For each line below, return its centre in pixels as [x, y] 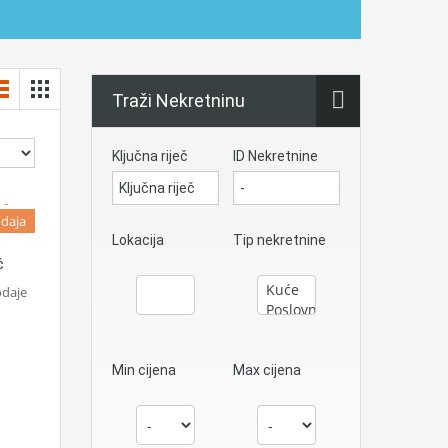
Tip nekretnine [279, 240]
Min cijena [144, 370]
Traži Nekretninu [178, 100]
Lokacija [138, 240]
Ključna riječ [150, 156]
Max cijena [267, 370]
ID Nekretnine [275, 156]
